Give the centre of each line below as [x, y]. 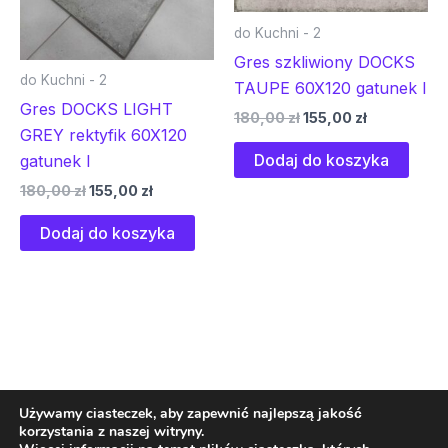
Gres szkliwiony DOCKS [324, 61]
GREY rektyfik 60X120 [103, 135]
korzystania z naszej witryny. [111, 431]
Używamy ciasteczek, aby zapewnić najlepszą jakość [190, 413]
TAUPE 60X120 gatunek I [330, 87]
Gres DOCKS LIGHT [96, 109]
